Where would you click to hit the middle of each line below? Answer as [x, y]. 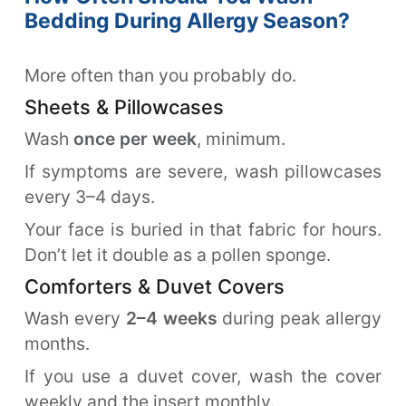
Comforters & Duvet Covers [155, 286]
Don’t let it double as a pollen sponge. [178, 254]
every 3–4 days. [90, 196]
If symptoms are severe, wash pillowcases [203, 171]
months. [57, 343]
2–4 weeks [171, 318]
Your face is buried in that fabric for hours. [203, 229]
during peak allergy [300, 318]
